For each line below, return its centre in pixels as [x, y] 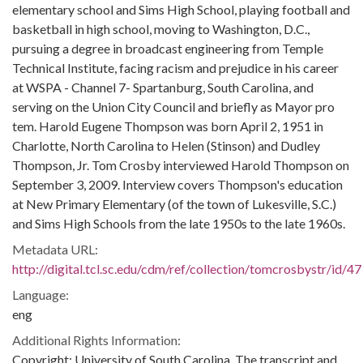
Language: [41, 295]
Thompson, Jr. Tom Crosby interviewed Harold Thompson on [181, 165]
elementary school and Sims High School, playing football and [181, 9]
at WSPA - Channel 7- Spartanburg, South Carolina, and [163, 87]
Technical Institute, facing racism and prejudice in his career [175, 68]
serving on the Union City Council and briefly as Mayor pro [173, 107]
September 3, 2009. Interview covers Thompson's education [177, 184]
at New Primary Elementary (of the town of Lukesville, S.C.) [174, 204]
